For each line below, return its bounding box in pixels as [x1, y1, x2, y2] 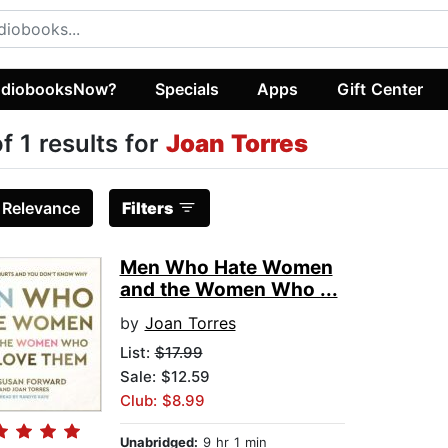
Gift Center [336, 78, 423, 99]
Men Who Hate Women [119, 256, 333, 280]
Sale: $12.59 [119, 367, 210, 387]
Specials [155, 78, 220, 99]
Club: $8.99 [119, 391, 205, 411]
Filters [121, 198, 173, 219]
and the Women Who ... [119, 278, 338, 302]
